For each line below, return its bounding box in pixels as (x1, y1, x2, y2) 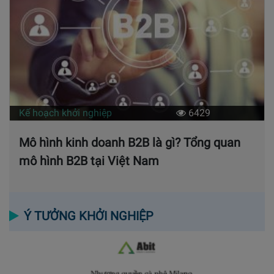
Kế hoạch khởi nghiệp (19, 106, 112, 119)
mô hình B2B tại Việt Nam (19, 153, 159, 168)
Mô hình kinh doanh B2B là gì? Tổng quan (19, 135, 240, 150)
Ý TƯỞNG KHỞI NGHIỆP (24, 208, 154, 223)
